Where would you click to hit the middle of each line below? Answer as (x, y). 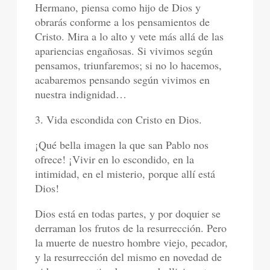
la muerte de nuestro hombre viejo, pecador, (132, 242)
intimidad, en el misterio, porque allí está (125, 173)
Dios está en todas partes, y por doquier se (128, 213)
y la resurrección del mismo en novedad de (129, 256)
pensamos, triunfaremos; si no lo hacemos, (129, 65)
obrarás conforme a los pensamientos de (123, 21)
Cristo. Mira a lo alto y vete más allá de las (130, 36)
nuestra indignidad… (81, 94)
